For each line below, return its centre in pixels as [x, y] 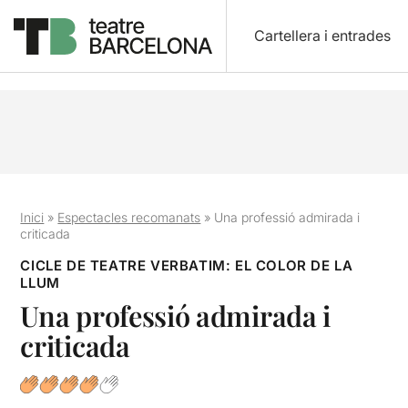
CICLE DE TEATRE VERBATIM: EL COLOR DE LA [187, 265]
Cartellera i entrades [322, 36]
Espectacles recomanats [129, 217]
